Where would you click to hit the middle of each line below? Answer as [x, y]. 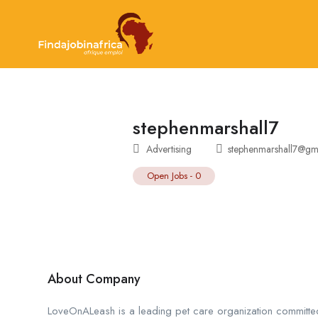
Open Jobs [167, 176]
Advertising [169, 149]
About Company [94, 279]
